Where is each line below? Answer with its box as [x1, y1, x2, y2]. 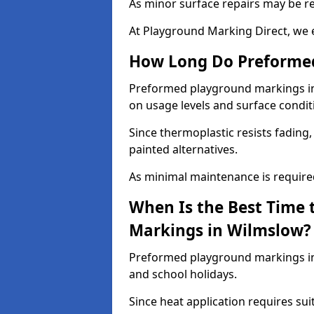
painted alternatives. [129, 142, 238, 157]
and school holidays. [129, 266, 237, 282]
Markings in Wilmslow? [129, 219, 311, 241]
